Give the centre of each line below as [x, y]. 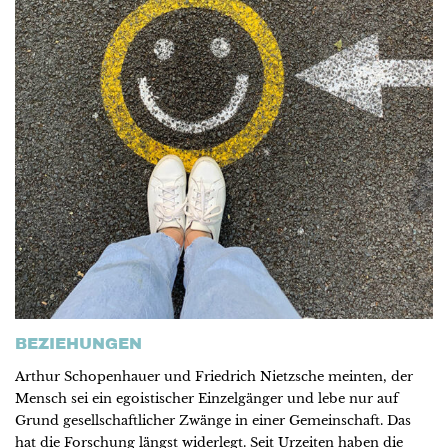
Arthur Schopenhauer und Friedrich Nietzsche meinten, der [214, 376]
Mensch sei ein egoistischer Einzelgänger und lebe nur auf [206, 398]
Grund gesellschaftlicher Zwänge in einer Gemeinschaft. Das [213, 420]
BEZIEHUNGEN [78, 343]
